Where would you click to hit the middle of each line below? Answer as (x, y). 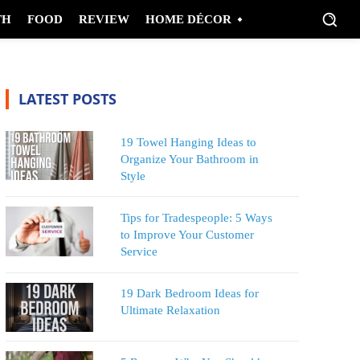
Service (139, 251)
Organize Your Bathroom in (189, 159)
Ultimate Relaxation (170, 311)
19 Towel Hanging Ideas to (188, 142)
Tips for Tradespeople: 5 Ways (196, 217)
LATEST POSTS (67, 99)
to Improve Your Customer (187, 234)
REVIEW (104, 19)
